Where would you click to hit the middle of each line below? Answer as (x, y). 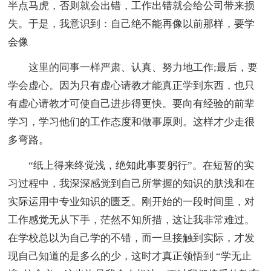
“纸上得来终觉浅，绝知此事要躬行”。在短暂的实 (131, 165)
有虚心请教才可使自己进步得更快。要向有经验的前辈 (132, 103)
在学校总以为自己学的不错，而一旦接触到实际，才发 (132, 238)
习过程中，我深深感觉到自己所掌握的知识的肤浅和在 (132, 183)
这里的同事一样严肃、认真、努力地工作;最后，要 (133, 67)
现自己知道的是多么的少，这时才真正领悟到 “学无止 (130, 256)
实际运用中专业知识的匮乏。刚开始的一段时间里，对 (132, 201)
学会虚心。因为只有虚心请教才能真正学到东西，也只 (132, 85)
